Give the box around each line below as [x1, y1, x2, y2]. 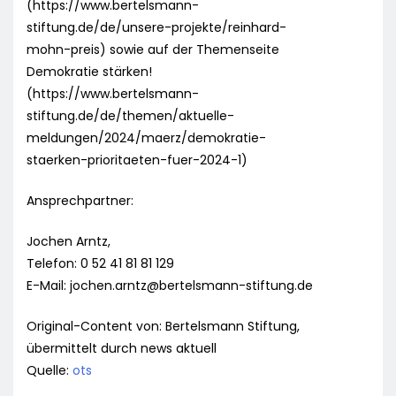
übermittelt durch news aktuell [27, 339, 217, 358]
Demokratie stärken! [27, 63, 152, 81]
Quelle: [27, 362, 72, 380]
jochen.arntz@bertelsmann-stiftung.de [70, 277, 313, 295]
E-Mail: [27, 277, 70, 295]
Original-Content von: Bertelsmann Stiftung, [27, 317, 300, 336]
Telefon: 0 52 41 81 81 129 [27, 255, 174, 273]
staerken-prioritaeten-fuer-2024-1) [27, 151, 247, 170]
